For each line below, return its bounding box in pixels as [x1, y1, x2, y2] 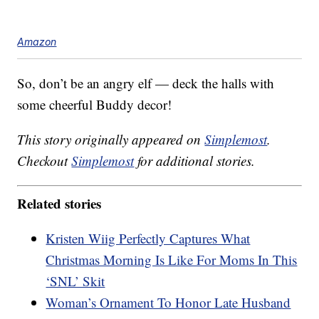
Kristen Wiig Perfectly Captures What [46, 229, 251, 248]
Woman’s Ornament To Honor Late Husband [46, 293, 291, 312]
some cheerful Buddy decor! [17, 95, 172, 113]
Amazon [17, 35, 57, 48]
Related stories [17, 194, 102, 214]
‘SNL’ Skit [46, 272, 105, 291]
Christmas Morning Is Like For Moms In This [46, 251, 298, 269]
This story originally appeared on [17, 130, 205, 148]
